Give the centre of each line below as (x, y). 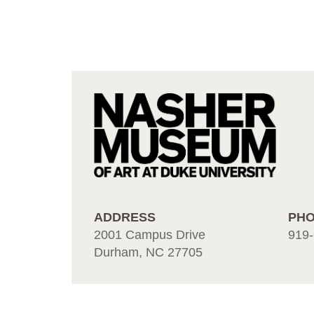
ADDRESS (125, 217)
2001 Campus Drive (150, 234)
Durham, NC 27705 (148, 252)
